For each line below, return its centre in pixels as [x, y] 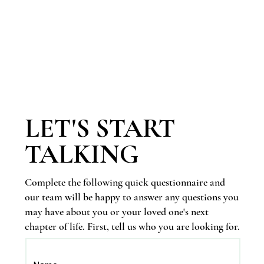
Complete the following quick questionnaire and [125, 182]
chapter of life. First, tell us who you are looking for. [132, 227]
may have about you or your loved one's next [116, 212]
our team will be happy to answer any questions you [131, 197]
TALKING [82, 155]
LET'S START [100, 129]
